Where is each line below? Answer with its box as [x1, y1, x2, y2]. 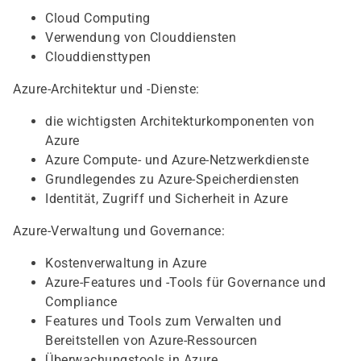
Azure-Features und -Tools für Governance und [45, 275, 326, 290]
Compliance [45, 294, 117, 309]
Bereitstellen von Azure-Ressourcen [45, 333, 257, 348]
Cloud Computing [45, 10, 151, 26]
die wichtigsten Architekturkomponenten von [45, 114, 314, 129]
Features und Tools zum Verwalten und [45, 313, 281, 329]
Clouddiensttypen [45, 49, 151, 64]
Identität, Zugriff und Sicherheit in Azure [45, 191, 288, 206]
